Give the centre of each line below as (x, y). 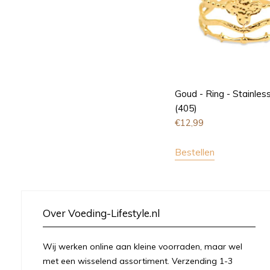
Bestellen (194, 152)
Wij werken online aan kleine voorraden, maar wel (143, 246)
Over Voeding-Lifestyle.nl (101, 213)
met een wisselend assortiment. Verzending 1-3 (138, 261)
